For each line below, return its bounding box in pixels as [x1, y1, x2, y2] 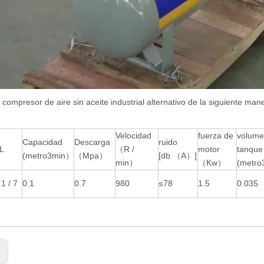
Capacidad [22, 137, 62, 147]
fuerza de [198, 130, 233, 140]
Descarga [74, 137, 110, 147]
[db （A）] [159, 150, 197, 160]
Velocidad [115, 130, 151, 140]
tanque [237, 144, 263, 154]
